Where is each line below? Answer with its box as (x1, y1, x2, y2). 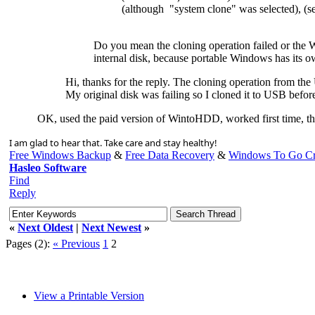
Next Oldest (18, 221, 73, 233)
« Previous (53, 237, 100, 250)
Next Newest (82, 221, 141, 233)
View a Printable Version (34, 289, 144, 302)
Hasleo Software (9, 161, 86, 174)
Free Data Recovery (125, 148, 214, 161)
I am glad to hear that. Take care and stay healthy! (9, 136, 217, 149)
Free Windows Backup (9, 148, 111, 161)
